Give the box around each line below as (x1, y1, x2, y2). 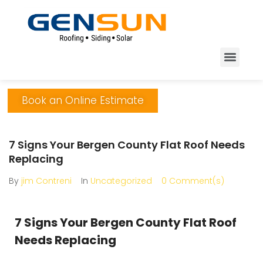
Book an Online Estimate (22, 93, 144, 107)
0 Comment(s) (161, 174, 224, 187)
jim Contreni (21, 174, 72, 187)
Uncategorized (90, 174, 152, 187)
